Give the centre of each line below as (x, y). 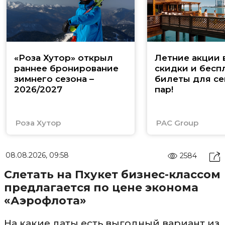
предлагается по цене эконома (101, 188)
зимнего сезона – (54, 79)
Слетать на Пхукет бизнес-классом (112, 175)
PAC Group (177, 123)
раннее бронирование (66, 69)
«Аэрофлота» (45, 201)
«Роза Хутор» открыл (64, 58)
